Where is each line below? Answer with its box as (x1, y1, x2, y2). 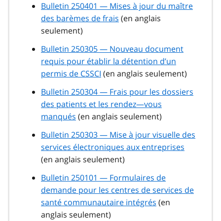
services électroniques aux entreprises (41, 142, 184, 153)
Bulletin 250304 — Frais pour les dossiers (41, 86, 193, 98)
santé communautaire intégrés (41, 197, 156, 208)
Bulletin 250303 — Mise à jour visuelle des (41, 129, 195, 141)
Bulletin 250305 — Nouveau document (41, 43, 184, 55)
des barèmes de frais (41, 13, 119, 24)
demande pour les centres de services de (41, 184, 194, 196)
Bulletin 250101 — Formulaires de (41, 172, 166, 184)
